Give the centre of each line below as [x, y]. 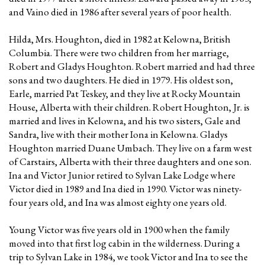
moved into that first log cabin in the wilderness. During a [125, 243]
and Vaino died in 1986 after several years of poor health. [120, 12]
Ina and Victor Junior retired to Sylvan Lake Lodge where [122, 175]
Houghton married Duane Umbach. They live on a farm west [130, 148]
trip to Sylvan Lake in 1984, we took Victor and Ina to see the [128, 257]
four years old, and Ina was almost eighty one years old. [118, 202]
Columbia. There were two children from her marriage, [119, 53]
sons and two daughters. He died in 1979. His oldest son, [121, 80]
